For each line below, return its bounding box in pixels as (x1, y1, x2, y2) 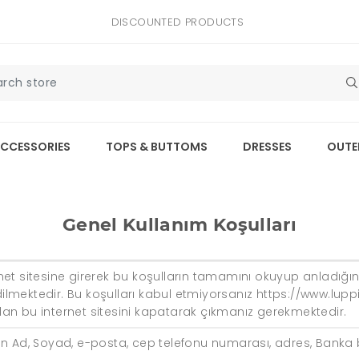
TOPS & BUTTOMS (105, 139, 208, 155)
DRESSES (242, 139, 292, 155)
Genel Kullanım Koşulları (63, 214, 296, 236)
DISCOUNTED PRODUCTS (111, 14, 244, 30)
